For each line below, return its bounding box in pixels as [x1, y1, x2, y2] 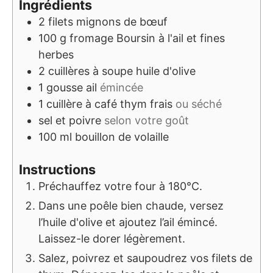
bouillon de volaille [75, 130, 169, 143]
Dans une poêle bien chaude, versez [38, 199, 224, 212]
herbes [38, 48, 74, 61]
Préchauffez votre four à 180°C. [38, 179, 202, 193]
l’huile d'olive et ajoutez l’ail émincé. [38, 215, 218, 229]
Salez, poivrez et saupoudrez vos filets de [38, 251, 252, 264]
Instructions [19, 161, 96, 177]
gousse [46, 80, 83, 94]
